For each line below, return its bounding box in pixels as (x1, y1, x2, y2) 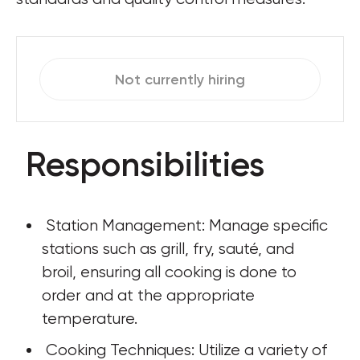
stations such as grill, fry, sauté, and (42, 239, 298, 258)
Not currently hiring (115, 71, 245, 88)
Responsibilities (26, 145, 264, 185)
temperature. (42, 309, 137, 328)
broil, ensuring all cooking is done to (42, 263, 301, 281)
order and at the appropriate (42, 286, 259, 305)
